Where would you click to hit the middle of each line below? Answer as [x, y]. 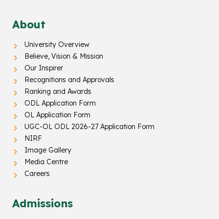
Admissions [43, 204]
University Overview [57, 45]
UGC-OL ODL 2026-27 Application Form [89, 127]
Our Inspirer [44, 68]
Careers [37, 174]
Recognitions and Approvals [69, 80]
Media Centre [46, 162]
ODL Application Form [60, 103]
